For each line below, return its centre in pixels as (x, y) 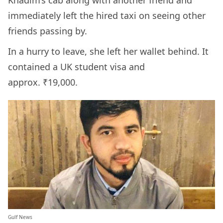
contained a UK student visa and (76, 67)
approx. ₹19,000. (44, 82)
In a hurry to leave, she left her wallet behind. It (108, 52)
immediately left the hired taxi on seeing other (107, 16)
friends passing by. (48, 31)
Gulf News (20, 217)
